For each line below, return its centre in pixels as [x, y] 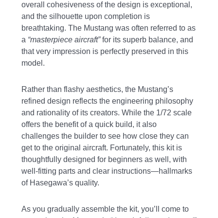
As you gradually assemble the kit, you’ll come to [105, 209]
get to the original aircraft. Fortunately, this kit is [102, 148]
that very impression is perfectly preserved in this [105, 52]
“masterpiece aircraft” [64, 40]
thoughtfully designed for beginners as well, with [104, 160]
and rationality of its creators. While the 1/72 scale [107, 113]
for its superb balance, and [147, 40]
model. [33, 63]
